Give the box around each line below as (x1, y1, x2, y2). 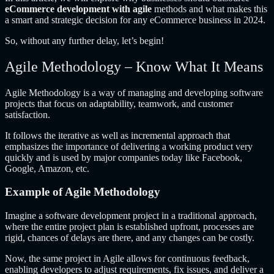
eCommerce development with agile (5, 3, 152, 14)
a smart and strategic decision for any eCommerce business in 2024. (5, 14, 265, 25)
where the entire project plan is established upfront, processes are (5, 221, 254, 232)
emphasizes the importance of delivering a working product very (5, 141, 253, 152)
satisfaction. (5, 109, 50, 120)
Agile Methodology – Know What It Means (5, 58, 263, 75)
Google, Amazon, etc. (5, 163, 89, 174)
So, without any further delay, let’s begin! (5, 35, 164, 46)
